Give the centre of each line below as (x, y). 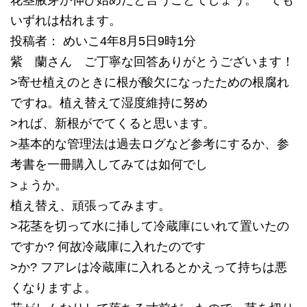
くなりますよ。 (53, 288)
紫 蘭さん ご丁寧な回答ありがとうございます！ (152, 62)
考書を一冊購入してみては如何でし (109, 164)
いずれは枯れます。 (66, 21)
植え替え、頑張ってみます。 (90, 206)
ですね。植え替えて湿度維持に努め (109, 103)
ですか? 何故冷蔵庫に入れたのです (108, 247)
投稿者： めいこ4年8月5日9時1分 (103, 41)
